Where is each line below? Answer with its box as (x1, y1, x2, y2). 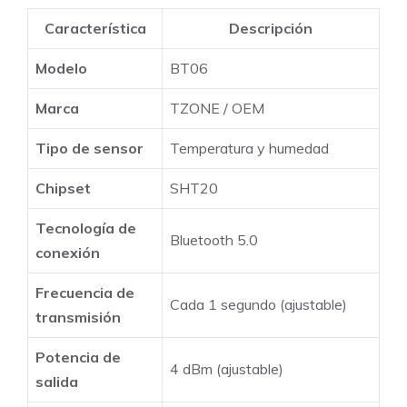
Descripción (229, 19, 313, 38)
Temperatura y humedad (170, 139, 329, 158)
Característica (44, 19, 146, 38)
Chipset (35, 179, 91, 198)
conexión (35, 243, 100, 263)
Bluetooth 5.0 (170, 231, 258, 250)
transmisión (35, 308, 121, 327)
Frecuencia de (35, 283, 134, 303)
